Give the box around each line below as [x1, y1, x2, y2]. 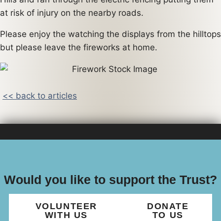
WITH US [44, 210, 88, 220]
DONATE [147, 201, 189, 211]
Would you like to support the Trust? [4, 173, 217, 186]
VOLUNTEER [35, 201, 98, 211]
